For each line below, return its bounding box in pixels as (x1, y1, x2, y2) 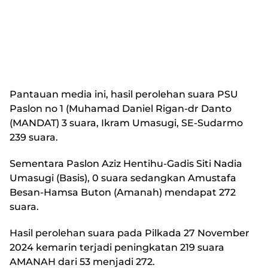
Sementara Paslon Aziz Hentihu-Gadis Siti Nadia (10, 158, 242, 169)
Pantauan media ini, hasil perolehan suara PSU (10, 89, 240, 100)
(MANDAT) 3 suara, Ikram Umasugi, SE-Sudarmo (10, 117, 243, 129)
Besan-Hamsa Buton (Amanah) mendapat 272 (10, 187, 236, 198)
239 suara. (10, 132, 58, 143)
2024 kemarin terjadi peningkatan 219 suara (10, 242, 224, 253)
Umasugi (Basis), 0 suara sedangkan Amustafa (10, 172, 236, 184)
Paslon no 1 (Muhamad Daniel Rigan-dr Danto (10, 103, 232, 114)
